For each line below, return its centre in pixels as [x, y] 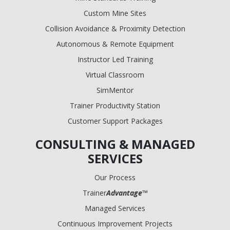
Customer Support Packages [115, 121]
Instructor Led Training [115, 59]
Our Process [115, 177]
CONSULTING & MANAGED [115, 144]
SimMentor [115, 90]
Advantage [124, 193]
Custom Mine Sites [115, 13]
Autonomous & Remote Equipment [115, 44]
